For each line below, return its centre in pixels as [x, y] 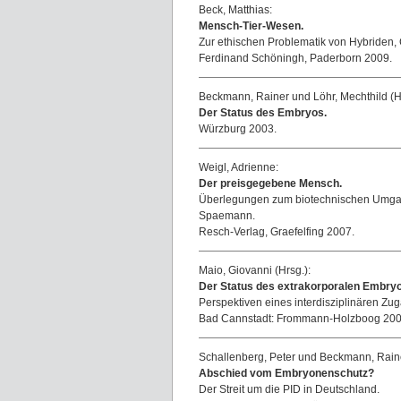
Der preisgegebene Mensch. [270, 183]
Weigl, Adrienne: [239, 167]
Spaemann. [227, 216]
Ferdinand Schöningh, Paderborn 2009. [295, 58]
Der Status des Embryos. [263, 113]
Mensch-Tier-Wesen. [251, 26]
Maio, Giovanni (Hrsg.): [255, 270]
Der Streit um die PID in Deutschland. [289, 389]
